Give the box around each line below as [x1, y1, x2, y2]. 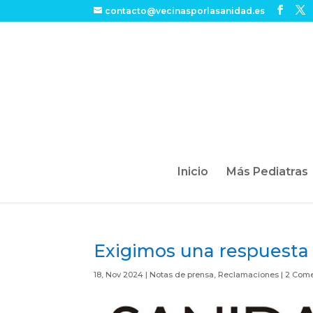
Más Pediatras [226, 165, 308, 178]
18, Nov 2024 [94, 270, 144, 279]
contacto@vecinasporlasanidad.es [105, 6, 265, 16]
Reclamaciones [218, 270, 279, 279]
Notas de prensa [150, 270, 214, 279]
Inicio [177, 165, 208, 178]
